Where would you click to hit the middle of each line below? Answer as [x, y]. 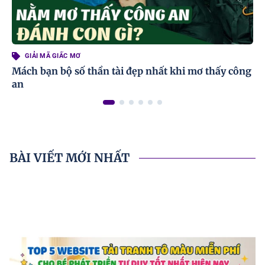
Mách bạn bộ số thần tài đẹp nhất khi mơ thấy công [132, 71]
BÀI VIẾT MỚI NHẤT [70, 158]
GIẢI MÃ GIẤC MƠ [53, 56]
